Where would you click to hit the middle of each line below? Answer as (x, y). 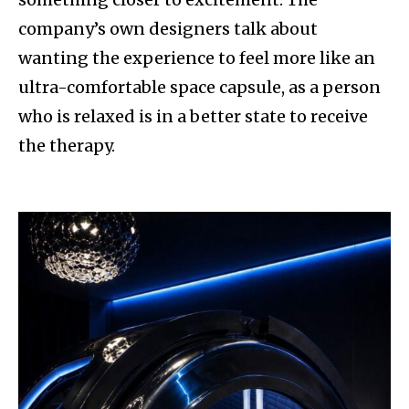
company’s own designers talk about (168, 29)
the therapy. (67, 146)
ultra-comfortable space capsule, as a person (199, 88)
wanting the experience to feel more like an (197, 58)
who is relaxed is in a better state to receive (193, 117)
